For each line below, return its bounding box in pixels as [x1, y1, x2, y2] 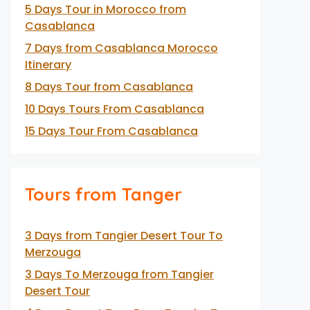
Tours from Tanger [25, 183, 182, 205]
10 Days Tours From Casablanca [25, 101, 204, 117]
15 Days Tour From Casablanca [25, 123, 198, 139]
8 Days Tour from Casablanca [25, 79, 193, 95]
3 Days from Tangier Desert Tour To [25, 228, 223, 244]
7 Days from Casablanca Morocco [25, 40, 218, 56]
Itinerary [25, 57, 71, 73]
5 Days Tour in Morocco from [25, 1, 186, 17]
